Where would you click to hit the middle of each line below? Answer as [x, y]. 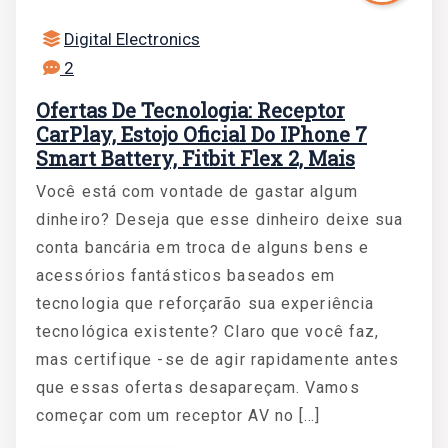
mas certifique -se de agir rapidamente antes [218, 359]
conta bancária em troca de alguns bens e [203, 247]
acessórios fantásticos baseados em [186, 275]
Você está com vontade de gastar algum [197, 191]
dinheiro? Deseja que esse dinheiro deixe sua [220, 219]
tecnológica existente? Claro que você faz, [208, 331]
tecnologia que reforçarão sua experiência [205, 303]
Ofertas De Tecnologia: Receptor [190, 110]
